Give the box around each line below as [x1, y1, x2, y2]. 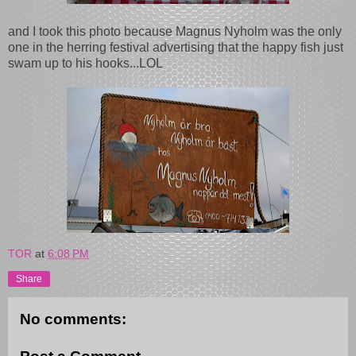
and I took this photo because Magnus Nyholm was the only [8, 24, 342, 38]
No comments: [20, 310, 126, 327]
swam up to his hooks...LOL [8, 56, 163, 70]
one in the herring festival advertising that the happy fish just [8, 40, 343, 54]
